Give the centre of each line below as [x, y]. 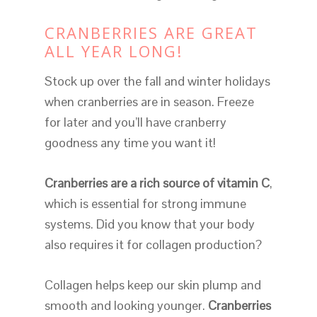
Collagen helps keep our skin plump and [152, 285]
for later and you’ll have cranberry [135, 122]
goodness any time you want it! [130, 143]
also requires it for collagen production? [153, 245]
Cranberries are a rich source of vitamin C [157, 183]
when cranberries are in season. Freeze [149, 102]
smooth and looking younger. [126, 306]
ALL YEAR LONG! [113, 51]
